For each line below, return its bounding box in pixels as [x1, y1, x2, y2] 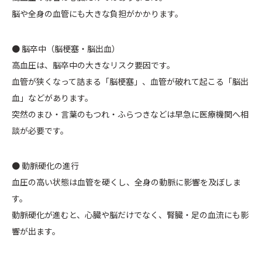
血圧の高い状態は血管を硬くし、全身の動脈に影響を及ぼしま [12, 176, 241, 188]
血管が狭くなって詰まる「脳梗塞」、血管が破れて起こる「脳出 [12, 75, 249, 88]
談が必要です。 [12, 125, 68, 137]
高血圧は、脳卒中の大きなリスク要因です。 [12, 59, 175, 71]
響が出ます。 [12, 225, 60, 237]
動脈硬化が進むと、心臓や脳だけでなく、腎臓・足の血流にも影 [12, 209, 249, 221]
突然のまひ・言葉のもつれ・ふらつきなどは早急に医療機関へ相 [12, 108, 249, 120]
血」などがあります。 [12, 92, 93, 104]
